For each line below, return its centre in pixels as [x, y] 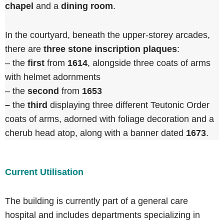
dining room [87, 6]
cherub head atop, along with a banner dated [95, 133]
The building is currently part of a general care [96, 201]
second [43, 91]
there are [24, 49]
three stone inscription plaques [110, 49]
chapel [19, 6]
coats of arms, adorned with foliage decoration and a [109, 119]
